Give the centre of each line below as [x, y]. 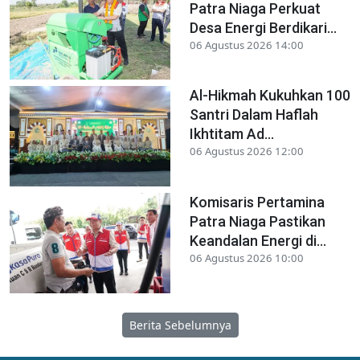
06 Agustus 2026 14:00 [247, 45]
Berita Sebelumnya [180, 325]
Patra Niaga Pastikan [258, 222]
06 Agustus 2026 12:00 [247, 151]
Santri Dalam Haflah [254, 115]
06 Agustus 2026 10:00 [247, 258]
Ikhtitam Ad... [232, 134]
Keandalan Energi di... [258, 241]
